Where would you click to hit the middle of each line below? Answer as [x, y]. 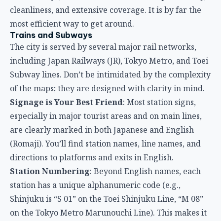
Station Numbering [50, 171]
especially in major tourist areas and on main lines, [106, 116]
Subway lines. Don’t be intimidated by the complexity [110, 74]
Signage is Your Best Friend [66, 102]
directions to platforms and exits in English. [92, 157]
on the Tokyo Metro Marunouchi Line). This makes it [108, 212]
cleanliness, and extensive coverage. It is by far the [106, 10]
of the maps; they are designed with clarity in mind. [107, 88]
